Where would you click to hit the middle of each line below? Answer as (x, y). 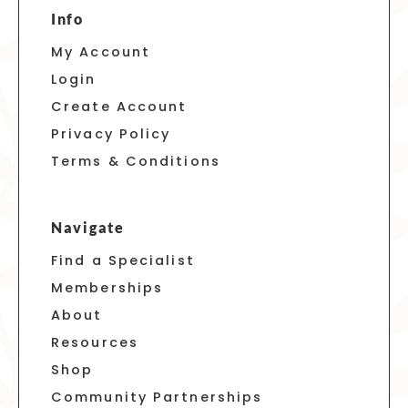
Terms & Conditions (136, 162)
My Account (101, 52)
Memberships (107, 288)
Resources (95, 343)
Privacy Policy (111, 134)
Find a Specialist (123, 261)
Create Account (119, 107)
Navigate (88, 228)
